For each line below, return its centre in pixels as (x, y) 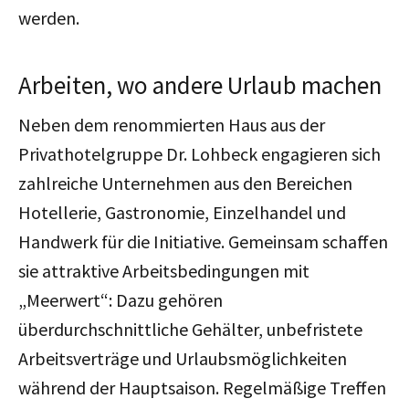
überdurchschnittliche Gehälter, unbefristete (190, 329)
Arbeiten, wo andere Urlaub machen (200, 84)
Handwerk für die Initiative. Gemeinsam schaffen (203, 241)
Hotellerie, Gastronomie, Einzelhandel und (182, 212)
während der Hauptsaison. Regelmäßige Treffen (202, 387)
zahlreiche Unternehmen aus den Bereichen (185, 183)
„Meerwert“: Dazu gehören (121, 299)
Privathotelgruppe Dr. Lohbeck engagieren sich (199, 153)
